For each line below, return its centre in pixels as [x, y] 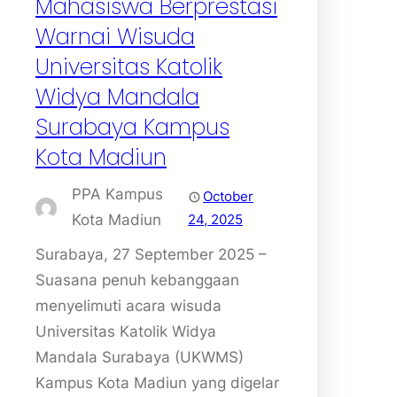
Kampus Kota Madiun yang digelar [157, 382]
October [229, 196]
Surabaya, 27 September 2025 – [151, 254]
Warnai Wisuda [115, 36]
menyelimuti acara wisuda [128, 305]
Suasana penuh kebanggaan [137, 280]
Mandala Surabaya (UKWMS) [140, 357]
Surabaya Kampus [132, 127]
